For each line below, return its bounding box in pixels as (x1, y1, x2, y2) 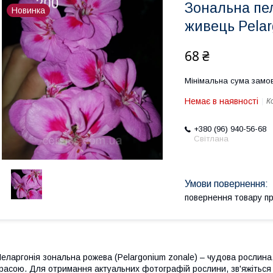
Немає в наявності (185, 96, 258, 106)
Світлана (194, 134, 229, 143)
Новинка (12, 5, 45, 15)
